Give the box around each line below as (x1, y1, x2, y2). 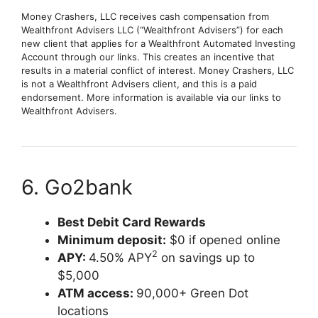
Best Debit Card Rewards (57, 214, 206, 229)
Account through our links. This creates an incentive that (21, 50, 275, 62)
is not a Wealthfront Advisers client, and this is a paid (21, 77, 257, 89)
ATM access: (57, 285, 136, 300)
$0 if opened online (166, 232, 280, 247)
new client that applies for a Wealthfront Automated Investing (21, 37, 295, 49)
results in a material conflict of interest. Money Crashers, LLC (21, 64, 294, 76)
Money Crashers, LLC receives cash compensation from (21, 10, 269, 22)
